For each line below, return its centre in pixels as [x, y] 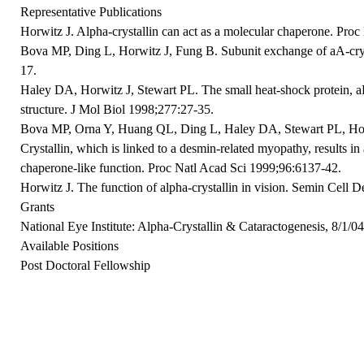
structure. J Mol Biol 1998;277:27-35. [117, 110]
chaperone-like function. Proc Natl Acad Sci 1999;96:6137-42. [181, 168]
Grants [38, 207]
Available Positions [70, 246]
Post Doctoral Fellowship [86, 266]
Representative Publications [91, 12]
